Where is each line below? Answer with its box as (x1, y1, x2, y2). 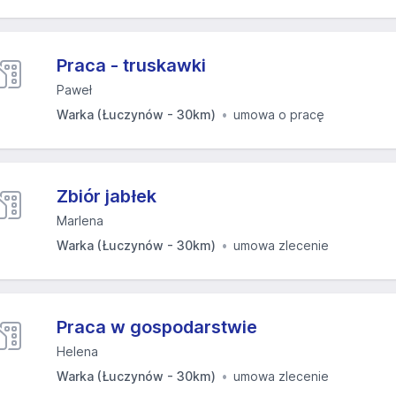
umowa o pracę (233, 107, 324, 122)
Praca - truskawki (57, 55, 206, 76)
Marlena (57, 213, 103, 228)
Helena (57, 344, 98, 359)
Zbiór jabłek (57, 186, 156, 207)
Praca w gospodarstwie (57, 316, 257, 338)
